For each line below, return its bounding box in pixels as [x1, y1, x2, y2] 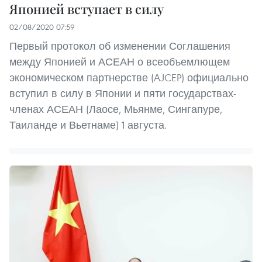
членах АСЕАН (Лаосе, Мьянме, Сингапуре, [9, 102, 222, 116]
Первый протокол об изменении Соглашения [9, 39, 230, 53]
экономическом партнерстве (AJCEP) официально [9, 71, 249, 85]
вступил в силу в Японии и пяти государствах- [9, 87, 236, 101]
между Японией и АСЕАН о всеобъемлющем [9, 55, 230, 69]
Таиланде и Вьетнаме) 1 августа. [9, 118, 167, 132]
